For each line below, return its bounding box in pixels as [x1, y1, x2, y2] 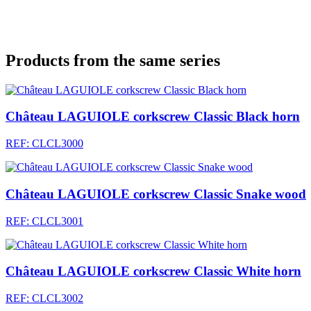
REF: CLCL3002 [6, 292, 83, 304]
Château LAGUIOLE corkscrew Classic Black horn [6, 109, 300, 124]
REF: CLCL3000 [6, 137, 83, 150]
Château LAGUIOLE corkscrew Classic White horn [6, 264, 301, 279]
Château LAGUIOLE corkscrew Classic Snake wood [6, 186, 306, 201]
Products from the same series [6, 51, 220, 69]
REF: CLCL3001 [6, 215, 83, 227]
